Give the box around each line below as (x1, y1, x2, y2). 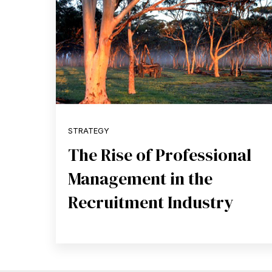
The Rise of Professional (68, 143, 251, 166)
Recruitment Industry (68, 190, 234, 214)
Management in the (68, 166, 212, 190)
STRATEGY (68, 126, 109, 136)
